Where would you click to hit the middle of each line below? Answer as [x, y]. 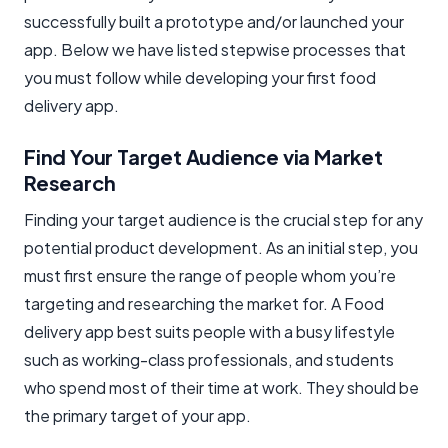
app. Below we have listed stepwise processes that [215, 49]
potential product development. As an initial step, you [221, 247]
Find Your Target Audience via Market [203, 156]
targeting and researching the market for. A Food [204, 303]
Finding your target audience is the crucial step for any [223, 219]
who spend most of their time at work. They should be [221, 387]
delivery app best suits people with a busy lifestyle [209, 331]
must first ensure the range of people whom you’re [210, 275]
